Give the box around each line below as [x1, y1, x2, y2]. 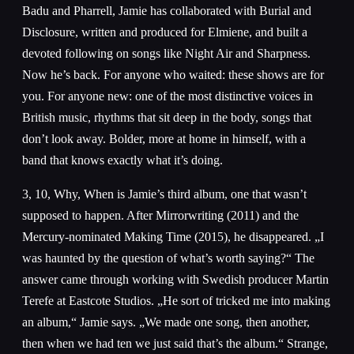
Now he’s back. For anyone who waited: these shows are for [22, 67, 324, 81]
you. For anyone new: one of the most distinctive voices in [22, 88, 313, 103]
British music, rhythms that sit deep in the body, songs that [22, 110, 311, 124]
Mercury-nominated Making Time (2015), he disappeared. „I [22, 229, 324, 243]
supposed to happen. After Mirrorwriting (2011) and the [22, 208, 299, 222]
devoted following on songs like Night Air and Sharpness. [22, 46, 311, 60]
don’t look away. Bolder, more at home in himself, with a [22, 131, 306, 145]
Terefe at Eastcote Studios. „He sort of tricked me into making [22, 293, 330, 307]
